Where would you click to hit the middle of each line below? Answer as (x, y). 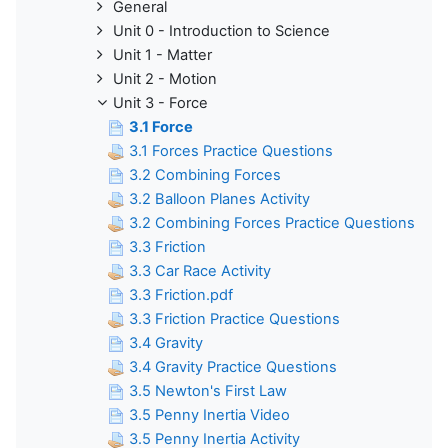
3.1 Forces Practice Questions (231, 151)
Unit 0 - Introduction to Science (221, 31)
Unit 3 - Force (160, 103)
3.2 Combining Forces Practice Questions (272, 223)
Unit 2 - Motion (165, 79)
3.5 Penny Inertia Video (209, 415)
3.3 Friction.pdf (181, 295)
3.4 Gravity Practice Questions (233, 367)
